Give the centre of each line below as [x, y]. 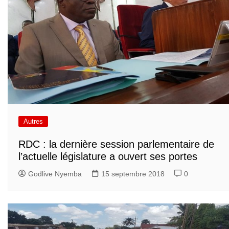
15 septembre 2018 [133, 174]
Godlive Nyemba [55, 174]
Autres [33, 121]
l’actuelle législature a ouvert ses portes [108, 157]
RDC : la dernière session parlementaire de [116, 144]
